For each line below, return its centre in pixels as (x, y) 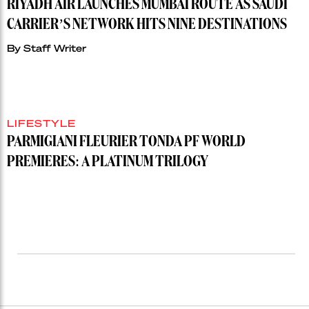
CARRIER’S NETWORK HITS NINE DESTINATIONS (147, 25)
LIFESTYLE (41, 123)
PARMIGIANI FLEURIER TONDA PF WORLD (126, 142)
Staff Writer (55, 48)
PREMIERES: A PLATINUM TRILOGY (108, 162)
